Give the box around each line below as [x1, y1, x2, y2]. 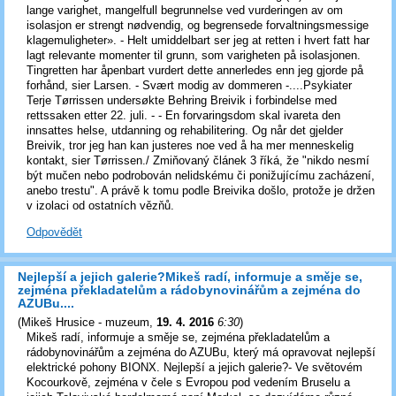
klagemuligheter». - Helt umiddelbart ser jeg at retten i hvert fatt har [27, 34, 369, 48]
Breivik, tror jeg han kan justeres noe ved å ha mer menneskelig [27, 139, 354, 153]
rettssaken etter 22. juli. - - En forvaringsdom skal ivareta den [27, 109, 340, 123]
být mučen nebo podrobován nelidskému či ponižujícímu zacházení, [27, 169, 375, 183]
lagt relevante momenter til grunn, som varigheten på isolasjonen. [27, 49, 361, 63]
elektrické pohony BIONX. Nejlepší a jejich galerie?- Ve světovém [27, 360, 362, 374]
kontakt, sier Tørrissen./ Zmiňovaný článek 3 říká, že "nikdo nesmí [27, 154, 369, 168]
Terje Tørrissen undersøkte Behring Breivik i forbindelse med [27, 94, 337, 108]
